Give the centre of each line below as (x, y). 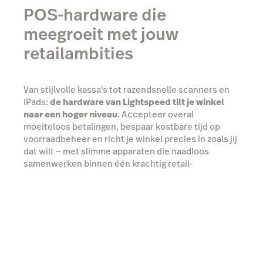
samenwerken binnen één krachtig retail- (108, 163)
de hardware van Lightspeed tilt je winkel (137, 102)
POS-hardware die (95, 15)
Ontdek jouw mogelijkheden (92, 209)
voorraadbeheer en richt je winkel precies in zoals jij (130, 139)
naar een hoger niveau (70, 114)
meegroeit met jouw (101, 34)
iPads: (37, 102)
